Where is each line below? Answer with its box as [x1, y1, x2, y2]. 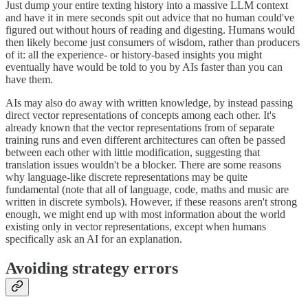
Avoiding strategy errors [5, 258, 178, 277]
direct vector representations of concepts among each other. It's [5, 109, 276, 121]
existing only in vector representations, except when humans [5, 220, 266, 232]
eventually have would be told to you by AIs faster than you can [5, 60, 283, 73]
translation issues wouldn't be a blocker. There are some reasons [5, 158, 281, 170]
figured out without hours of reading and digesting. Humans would [5, 23, 295, 36]
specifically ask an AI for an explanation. [5, 232, 182, 245]
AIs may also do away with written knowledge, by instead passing [5, 96, 293, 109]
